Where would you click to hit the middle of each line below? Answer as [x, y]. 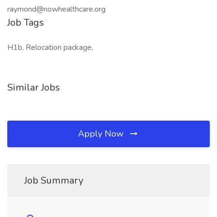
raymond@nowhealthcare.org [56, 9]
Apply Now [102, 134]
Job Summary [54, 180]
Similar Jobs [34, 87]
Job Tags [26, 23]
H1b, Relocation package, [50, 47]
